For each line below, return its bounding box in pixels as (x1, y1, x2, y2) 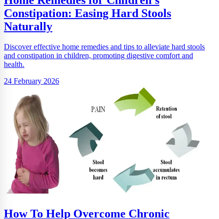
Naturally (4, 20, 52, 33)
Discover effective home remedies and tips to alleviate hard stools (4, 43, 205, 51)
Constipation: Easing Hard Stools (4, 6, 171, 20)
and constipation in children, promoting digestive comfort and (4, 51, 193, 60)
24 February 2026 (4, 77, 59, 86)
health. (4, 60, 24, 69)
